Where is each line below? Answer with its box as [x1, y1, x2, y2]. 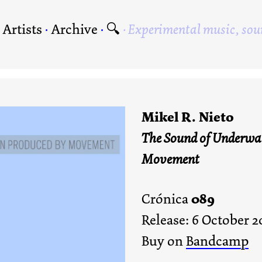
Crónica [142, 190, 191, 208]
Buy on [142, 232, 186, 250]
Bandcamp [186, 232, 249, 250]
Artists [2, 20, 42, 38]
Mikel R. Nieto [142, 108, 234, 127]
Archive [51, 20, 98, 38]
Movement [142, 150, 199, 168]
